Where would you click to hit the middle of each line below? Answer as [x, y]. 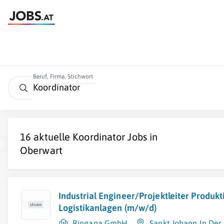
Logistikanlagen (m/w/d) [108, 208]
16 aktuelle [46, 137]
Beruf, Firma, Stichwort [63, 76]
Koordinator [99, 137]
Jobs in [141, 137]
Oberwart [41, 150]
